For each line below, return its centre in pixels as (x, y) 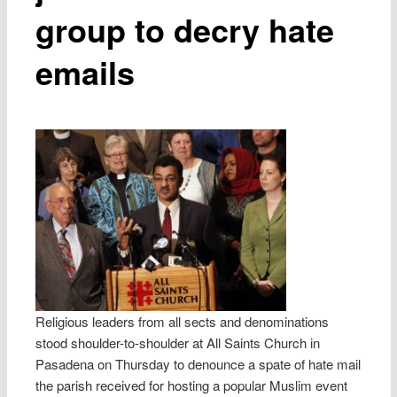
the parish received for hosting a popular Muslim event (192, 385)
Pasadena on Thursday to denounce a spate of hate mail (198, 363)
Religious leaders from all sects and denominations (183, 321)
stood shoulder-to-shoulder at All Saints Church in (178, 342)
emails (86, 71)
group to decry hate (185, 29)
